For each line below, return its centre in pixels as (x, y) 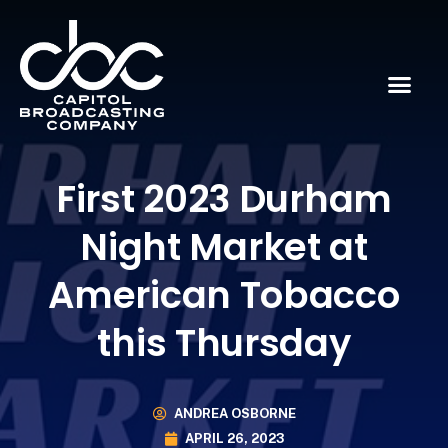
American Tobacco (224, 294)
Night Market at (224, 246)
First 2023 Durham (224, 198)
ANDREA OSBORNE (234, 414)
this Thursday (224, 342)
